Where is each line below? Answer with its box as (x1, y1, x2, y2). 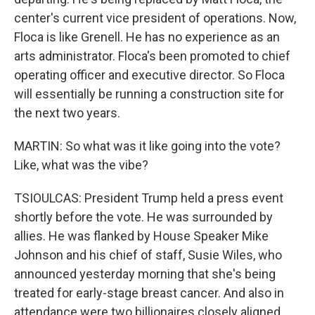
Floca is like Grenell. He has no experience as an (14, 30, 280, 44)
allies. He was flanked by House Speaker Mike (14, 229, 269, 243)
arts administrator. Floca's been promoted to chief (14, 49, 290, 63)
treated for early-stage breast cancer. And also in (14, 285, 284, 300)
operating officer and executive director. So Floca (14, 67, 285, 82)
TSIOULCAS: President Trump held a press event (14, 191, 283, 205)
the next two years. (14, 105, 120, 120)
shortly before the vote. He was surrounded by (14, 210, 273, 224)
